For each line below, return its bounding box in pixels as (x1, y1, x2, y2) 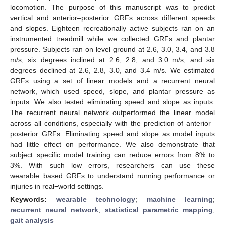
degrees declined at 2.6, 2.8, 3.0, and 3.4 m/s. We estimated (10, 66, 215, 74)
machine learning (146, 195, 213, 203)
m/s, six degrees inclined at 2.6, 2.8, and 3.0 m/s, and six (10, 55, 215, 64)
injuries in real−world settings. (10, 182, 104, 190)
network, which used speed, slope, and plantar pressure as (10, 87, 215, 95)
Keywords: (10, 195, 56, 203)
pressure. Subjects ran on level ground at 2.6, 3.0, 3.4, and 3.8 (10, 45, 215, 53)
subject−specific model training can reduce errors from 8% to (10, 150, 215, 159)
